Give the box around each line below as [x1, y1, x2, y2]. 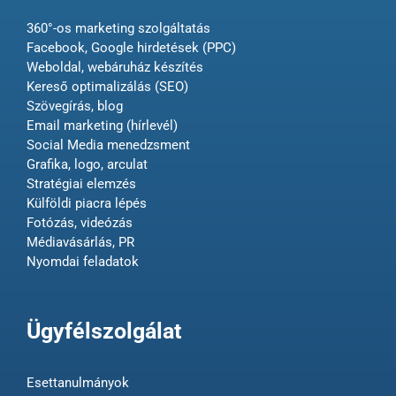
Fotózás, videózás [26, 215, 133, 231]
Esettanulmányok [26, 375, 129, 391]
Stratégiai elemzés [26, 176, 136, 192]
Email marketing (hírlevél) [26, 118, 178, 133]
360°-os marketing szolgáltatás [26, 20, 210, 36]
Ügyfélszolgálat [26, 318, 181, 344]
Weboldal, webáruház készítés [26, 59, 203, 75]
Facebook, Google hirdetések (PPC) [26, 40, 236, 56]
